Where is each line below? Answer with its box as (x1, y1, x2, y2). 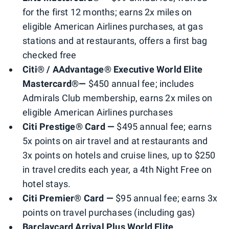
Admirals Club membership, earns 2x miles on (22, 92, 213, 103)
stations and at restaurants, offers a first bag (22, 35, 208, 46)
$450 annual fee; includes (88, 78, 194, 89)
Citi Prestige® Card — (22, 121, 117, 132)
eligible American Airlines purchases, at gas (22, 20, 203, 32)
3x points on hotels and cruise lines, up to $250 (22, 149, 216, 161)
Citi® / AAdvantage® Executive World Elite (22, 63, 203, 75)
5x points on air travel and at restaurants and (22, 135, 208, 146)
